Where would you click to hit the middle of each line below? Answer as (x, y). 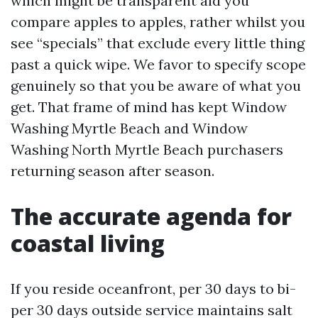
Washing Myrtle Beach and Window (129, 128)
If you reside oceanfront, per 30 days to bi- (153, 289)
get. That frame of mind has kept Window (149, 107)
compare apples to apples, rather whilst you (158, 22)
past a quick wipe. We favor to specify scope (158, 64)
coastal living (88, 243)
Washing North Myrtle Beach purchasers (147, 149)
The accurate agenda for (151, 216)
